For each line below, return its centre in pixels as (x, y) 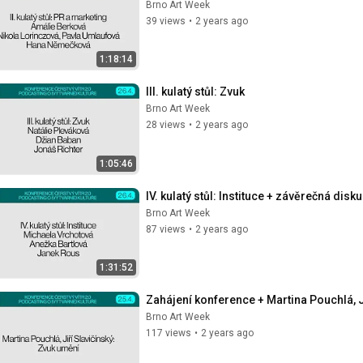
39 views (166, 21)
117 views (169, 333)
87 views (166, 229)
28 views (166, 125)
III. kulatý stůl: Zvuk (195, 92)
